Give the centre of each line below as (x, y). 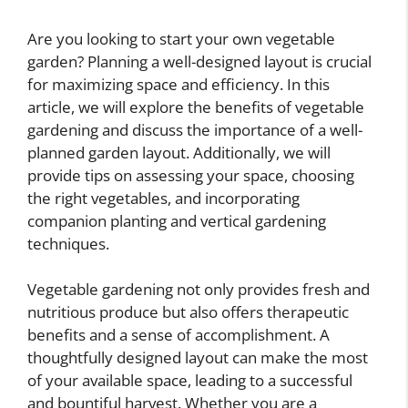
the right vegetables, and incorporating (163, 198)
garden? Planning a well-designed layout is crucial (199, 61)
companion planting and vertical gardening (177, 220)
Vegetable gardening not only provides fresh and (199, 289)
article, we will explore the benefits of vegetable (196, 107)
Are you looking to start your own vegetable (181, 38)
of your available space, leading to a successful (190, 380)
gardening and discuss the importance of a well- (195, 129)
